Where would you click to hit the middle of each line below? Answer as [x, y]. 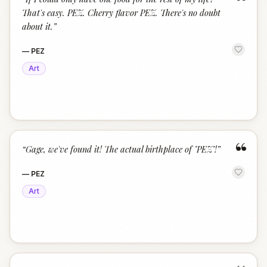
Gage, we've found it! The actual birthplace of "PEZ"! [121, 149]
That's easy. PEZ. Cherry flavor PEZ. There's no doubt [121, 13]
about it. [38, 26]
